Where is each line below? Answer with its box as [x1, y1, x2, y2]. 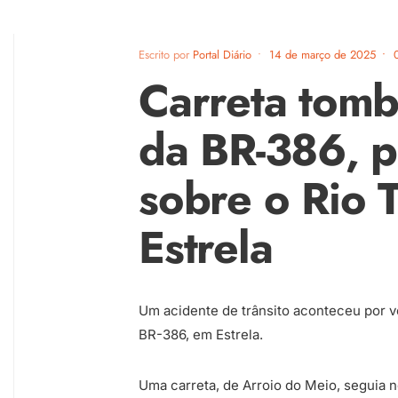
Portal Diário [193, 46, 251, 63]
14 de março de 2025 [269, 46, 376, 63]
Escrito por [139, 46, 193, 63]
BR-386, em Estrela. [139, 326, 263, 343]
